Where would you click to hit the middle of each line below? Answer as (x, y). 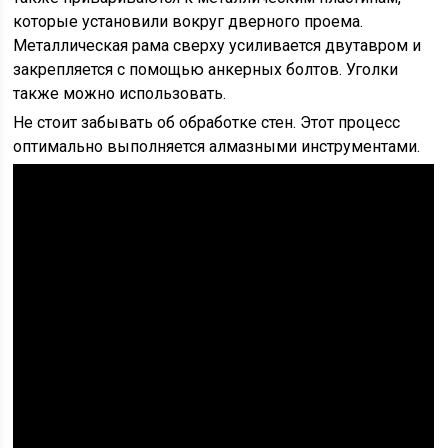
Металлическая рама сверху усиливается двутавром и (217, 45)
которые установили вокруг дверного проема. (188, 21)
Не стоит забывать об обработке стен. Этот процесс (207, 122)
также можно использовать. (120, 93)
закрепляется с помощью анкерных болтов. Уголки (206, 69)
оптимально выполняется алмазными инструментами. (217, 146)
